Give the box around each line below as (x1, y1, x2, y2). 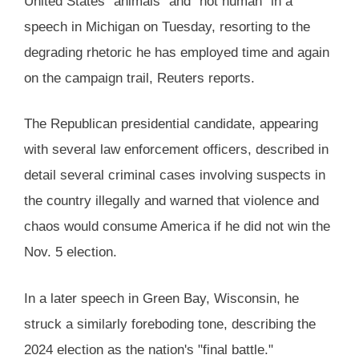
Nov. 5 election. (24, 244, 117, 260)
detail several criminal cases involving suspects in (24, 167, 325, 184)
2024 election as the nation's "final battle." (24, 341, 273, 357)
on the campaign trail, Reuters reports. (24, 70, 255, 86)
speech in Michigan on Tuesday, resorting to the (24, 18, 310, 34)
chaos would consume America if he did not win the (24, 219, 330, 235)
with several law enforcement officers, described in (24, 142, 329, 158)
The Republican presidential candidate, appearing (24, 116, 318, 132)
